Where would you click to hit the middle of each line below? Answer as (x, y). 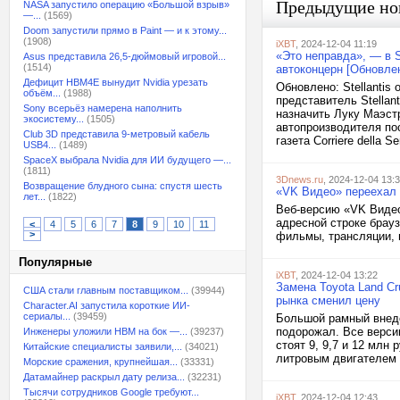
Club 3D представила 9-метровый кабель (117, 134)
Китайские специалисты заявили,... (103, 346)
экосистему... (54, 119)
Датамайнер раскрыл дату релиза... (104, 377)
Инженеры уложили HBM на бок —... (105, 331)
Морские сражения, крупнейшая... (100, 362)
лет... (34, 196)
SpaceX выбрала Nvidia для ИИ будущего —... (127, 160)
